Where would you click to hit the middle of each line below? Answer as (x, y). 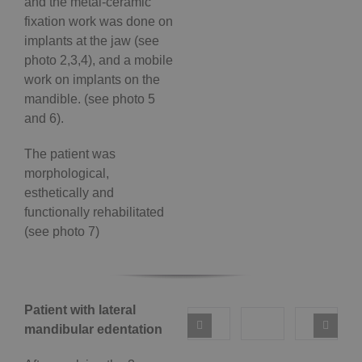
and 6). (44, 119)
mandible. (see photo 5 (90, 99)
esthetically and (69, 193)
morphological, (67, 174)
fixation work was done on (99, 22)
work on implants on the (92, 80)
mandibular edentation (93, 330)
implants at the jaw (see (92, 41)
